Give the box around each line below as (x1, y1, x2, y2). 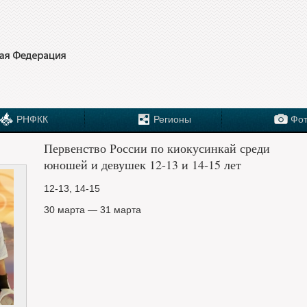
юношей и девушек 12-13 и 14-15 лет (44, 156, 241, 173)
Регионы (153, 114, 191, 125)
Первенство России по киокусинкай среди (44, 140, 270, 156)
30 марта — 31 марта (44, 204, 141, 215)
